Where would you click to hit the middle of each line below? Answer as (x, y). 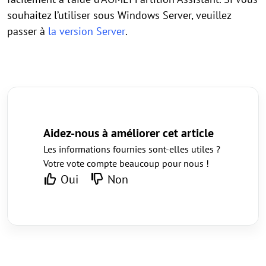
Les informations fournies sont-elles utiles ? (132, 149)
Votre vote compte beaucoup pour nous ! (126, 164)
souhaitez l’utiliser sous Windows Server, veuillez (119, 15)
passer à (28, 31)
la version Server (87, 31)
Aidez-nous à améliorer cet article (129, 133)
